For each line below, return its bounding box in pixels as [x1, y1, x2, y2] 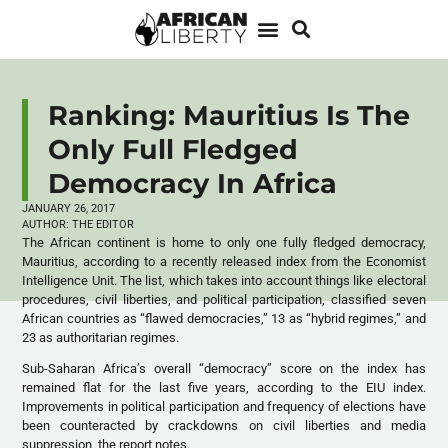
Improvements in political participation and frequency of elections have [22, 399, 426, 415]
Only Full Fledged [48, 132, 299, 166]
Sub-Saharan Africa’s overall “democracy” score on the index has [22, 361, 426, 377]
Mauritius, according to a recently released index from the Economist [22, 253, 426, 269]
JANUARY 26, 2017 [22, 201, 116, 215]
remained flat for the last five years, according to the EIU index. [22, 380, 426, 396]
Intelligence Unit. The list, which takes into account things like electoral [22, 272, 426, 288]
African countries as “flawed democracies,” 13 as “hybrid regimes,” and [22, 310, 426, 326]
